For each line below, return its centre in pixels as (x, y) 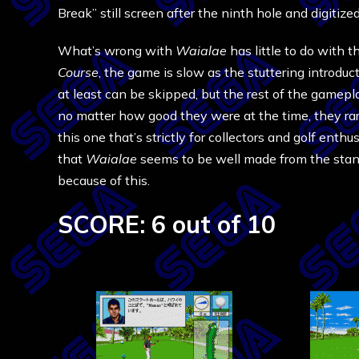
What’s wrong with (117, 50)
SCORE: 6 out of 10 (167, 224)
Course (78, 72)
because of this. (104, 180)
